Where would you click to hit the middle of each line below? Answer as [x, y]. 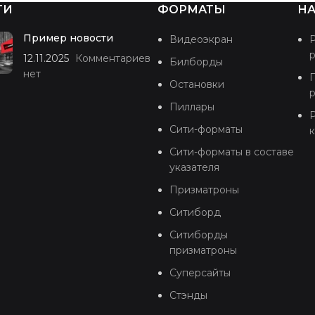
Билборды [196, 62]
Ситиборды [199, 234]
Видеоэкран [201, 39]
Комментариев [113, 58]
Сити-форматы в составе [232, 152]
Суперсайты [200, 272]
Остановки [197, 84]
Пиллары [192, 107]
